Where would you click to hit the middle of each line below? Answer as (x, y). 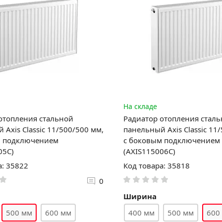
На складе (140, 106)
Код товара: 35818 (156, 165)
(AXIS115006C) (149, 151)
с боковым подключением (171, 140)
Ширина (140, 196)
